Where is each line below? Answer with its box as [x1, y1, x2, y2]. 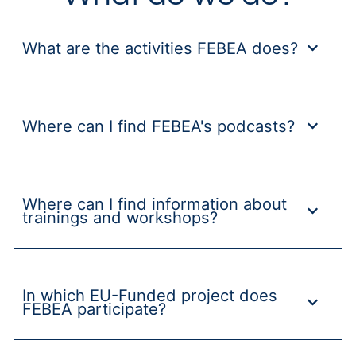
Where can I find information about [21, 194, 287, 215]
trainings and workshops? [21, 207, 218, 228]
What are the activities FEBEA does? [21, 38, 298, 59]
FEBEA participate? [21, 299, 166, 319]
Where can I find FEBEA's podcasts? [21, 116, 295, 137]
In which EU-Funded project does [21, 285, 277, 306]
